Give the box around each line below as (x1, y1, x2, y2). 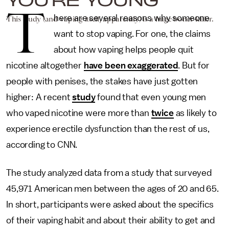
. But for (178, 61, 210, 70)
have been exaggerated (83, 61, 178, 70)
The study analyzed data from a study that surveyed (6, 168, 212, 177)
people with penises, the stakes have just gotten (6, 77, 198, 86)
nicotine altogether (6, 61, 84, 70)
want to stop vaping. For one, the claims (53, 29, 211, 38)
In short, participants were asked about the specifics (6, 200, 214, 209)
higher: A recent (6, 93, 73, 102)
